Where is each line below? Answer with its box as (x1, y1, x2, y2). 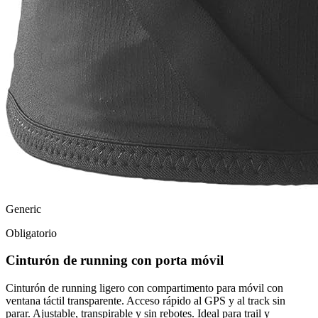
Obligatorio (6, 226, 57, 239)
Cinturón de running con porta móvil (6, 253, 224, 268)
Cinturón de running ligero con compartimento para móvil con (6, 282, 283, 295)
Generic (6, 202, 41, 215)
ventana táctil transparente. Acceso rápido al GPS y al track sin (6, 295, 285, 307)
